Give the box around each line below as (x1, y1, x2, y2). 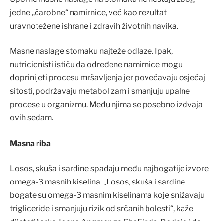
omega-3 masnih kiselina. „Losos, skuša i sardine (10, 177, 185, 187)
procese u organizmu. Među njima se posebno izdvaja (10, 100, 203, 110)
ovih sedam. (10, 113, 53, 123)
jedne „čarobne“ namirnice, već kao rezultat (10, 7, 167, 17)
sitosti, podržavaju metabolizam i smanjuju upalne (10, 86, 190, 96)
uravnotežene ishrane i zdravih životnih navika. (10, 21, 178, 31)
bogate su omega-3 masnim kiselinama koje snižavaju (10, 190, 205, 200)
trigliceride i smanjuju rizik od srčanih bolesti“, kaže (10, 204, 193, 214)
